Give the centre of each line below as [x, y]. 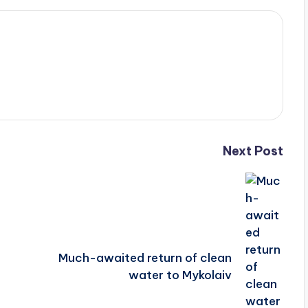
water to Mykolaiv [180, 275]
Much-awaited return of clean [145, 258]
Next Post [253, 151]
